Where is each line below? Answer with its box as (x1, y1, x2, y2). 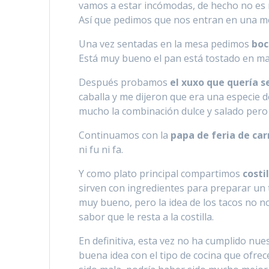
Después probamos (79, 75, 171, 89)
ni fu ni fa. (79, 142, 124, 156)
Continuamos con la (79, 128, 171, 142)
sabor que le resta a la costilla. (79, 210, 214, 223)
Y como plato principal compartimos (79, 166, 243, 180)
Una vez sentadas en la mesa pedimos (79, 37, 252, 50)
